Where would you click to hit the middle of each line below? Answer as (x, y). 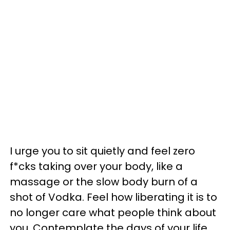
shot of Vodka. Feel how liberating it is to (113, 197)
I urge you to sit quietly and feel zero (102, 151)
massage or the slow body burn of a (104, 182)
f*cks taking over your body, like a (96, 167)
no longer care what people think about (113, 213)
